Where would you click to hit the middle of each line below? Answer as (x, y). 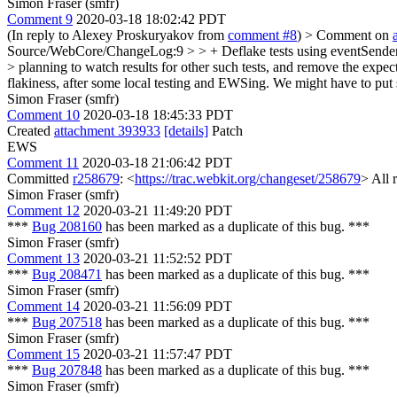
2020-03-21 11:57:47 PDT (158, 354)
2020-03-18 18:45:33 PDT (158, 114)
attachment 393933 (107, 130)
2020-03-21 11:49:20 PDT (158, 210)
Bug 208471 (67, 274)
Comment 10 (43, 114)
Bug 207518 (67, 322)
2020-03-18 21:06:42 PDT (157, 162)
